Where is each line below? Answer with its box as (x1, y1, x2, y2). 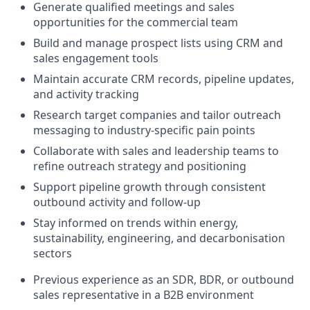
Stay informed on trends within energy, (33, 215, 238, 230)
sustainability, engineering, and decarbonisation (33, 230, 285, 246)
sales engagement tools (33, 50, 158, 66)
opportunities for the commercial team (33, 14, 238, 30)
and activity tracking (33, 86, 139, 102)
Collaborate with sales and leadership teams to (33, 143, 279, 158)
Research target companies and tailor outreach (33, 107, 281, 122)
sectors (33, 245, 72, 261)
